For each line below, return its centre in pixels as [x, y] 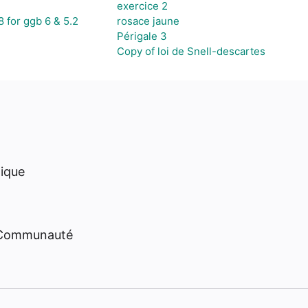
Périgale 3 [142, 36]
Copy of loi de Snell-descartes [191, 51]
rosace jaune [148, 21]
